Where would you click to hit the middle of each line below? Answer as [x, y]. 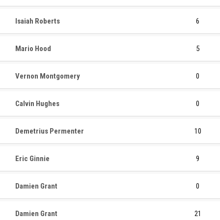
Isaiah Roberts [38, 21]
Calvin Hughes [37, 103]
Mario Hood [33, 48]
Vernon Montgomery [48, 76]
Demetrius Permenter [50, 131]
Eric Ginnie [32, 158]
